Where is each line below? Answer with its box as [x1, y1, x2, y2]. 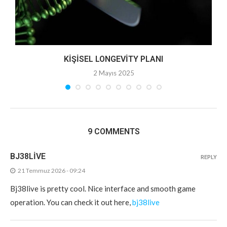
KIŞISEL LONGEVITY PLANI [64, 54, 163, 64]
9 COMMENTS [87, 126, 140, 136]
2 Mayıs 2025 [93, 68, 134, 77]
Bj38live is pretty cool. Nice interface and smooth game [10, 183, 196, 193]
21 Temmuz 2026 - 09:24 [18, 166, 85, 174]
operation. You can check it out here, [10, 197, 132, 207]
